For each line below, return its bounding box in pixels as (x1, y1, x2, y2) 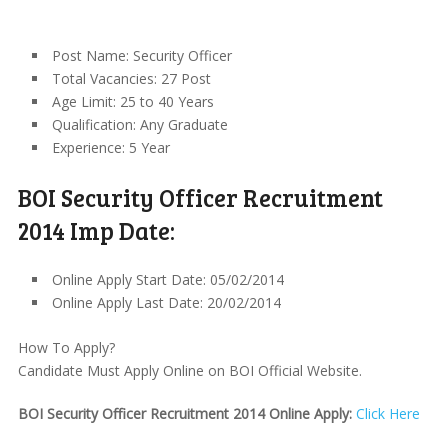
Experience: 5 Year (51, 138, 170, 157)
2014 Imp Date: (17, 213, 175, 247)
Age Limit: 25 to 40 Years (51, 92, 214, 111)
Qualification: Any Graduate (51, 115, 228, 134)
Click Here (355, 403, 420, 423)
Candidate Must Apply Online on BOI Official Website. (17, 360, 362, 380)
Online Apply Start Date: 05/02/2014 (51, 269, 284, 289)
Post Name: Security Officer (51, 46, 232, 65)
